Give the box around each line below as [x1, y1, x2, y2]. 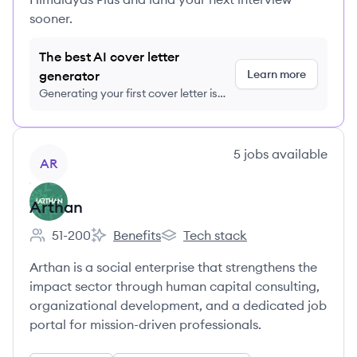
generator [39, 68, 100, 84]
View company [29, 145, 117, 161]
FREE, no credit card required [39, 102, 189, 116]
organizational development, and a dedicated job [29, 297, 327, 313]
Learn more [247, 67, 306, 81]
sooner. [29, 10, 73, 26]
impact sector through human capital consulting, [29, 278, 320, 294]
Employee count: [29, 235, 128, 252]
